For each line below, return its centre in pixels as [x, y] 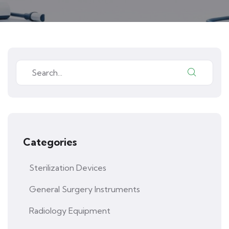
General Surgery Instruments [85, 189]
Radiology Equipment [70, 210]
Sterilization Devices [68, 167]
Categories [50, 142]
